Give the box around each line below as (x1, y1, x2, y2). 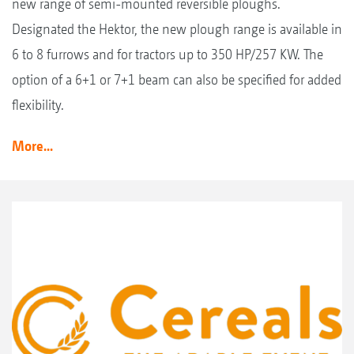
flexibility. (12, 96, 64, 114)
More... (12, 137, 53, 155)
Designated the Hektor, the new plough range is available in (12, 21, 342, 38)
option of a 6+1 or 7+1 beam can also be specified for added (12, 71, 341, 88)
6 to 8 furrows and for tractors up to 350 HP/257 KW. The (12, 46, 323, 63)
